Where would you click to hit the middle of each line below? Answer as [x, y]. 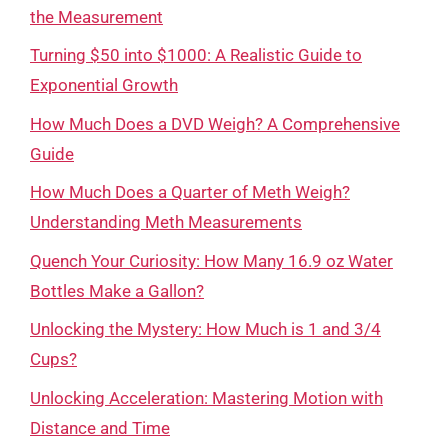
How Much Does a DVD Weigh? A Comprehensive [215, 123]
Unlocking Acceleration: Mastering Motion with [206, 397]
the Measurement [96, 16]
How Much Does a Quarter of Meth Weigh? [190, 192]
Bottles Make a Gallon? [117, 290]
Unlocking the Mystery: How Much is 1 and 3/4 [205, 329]
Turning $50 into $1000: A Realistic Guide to [196, 55]
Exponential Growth [104, 85]
